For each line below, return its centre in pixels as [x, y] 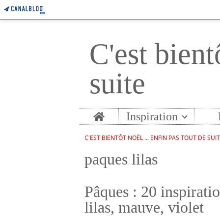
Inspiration [152, 116]
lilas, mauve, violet [144, 207]
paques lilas [121, 159]
